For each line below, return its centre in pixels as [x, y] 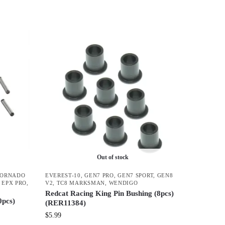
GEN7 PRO [99, 175]
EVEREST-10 [63, 175]
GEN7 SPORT [136, 175]
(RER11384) [65, 203]
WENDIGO [123, 183]
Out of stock [113, 157]
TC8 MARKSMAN [81, 183]
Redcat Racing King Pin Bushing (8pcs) [109, 193]
